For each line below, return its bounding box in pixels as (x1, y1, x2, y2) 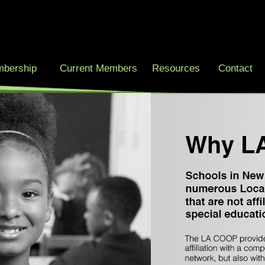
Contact (218, 62, 253, 74)
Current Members (60, 62, 137, 74)
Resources (152, 62, 200, 74)
